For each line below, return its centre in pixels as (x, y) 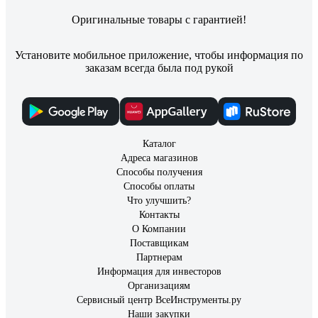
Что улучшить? (159, 201)
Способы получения (159, 172)
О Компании (159, 229)
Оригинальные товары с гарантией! (159, 20)
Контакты (159, 215)
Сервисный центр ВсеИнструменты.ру (159, 300)
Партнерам (159, 257)
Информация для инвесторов (159, 272)
